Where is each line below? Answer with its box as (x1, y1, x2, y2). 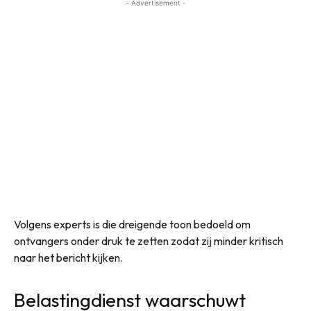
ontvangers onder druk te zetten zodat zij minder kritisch (14, 233, 283, 248)
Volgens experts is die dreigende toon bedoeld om (14, 217, 251, 231)
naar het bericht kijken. (14, 250, 123, 264)
